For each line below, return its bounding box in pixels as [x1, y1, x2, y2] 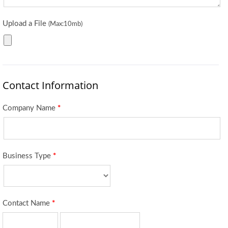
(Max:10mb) [48, 21, 82, 27]
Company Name [3, 104, 58, 112]
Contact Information [3, 78, 98, 92]
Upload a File [3, 20, 48, 27]
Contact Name [3, 199, 52, 207]
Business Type [3, 152, 53, 160]
